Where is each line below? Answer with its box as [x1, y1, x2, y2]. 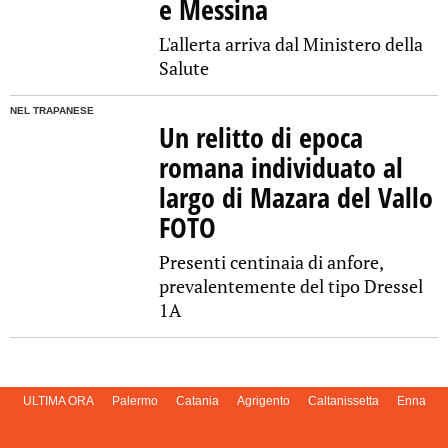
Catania [175, 394, 219, 409]
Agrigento [236, 394, 290, 409]
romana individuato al [159, 148, 404, 187]
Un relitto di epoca [159, 118, 364, 157]
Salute [159, 56, 210, 81]
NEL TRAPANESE [10, 105, 94, 117]
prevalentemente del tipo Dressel [159, 274, 424, 299]
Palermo [111, 394, 158, 409]
